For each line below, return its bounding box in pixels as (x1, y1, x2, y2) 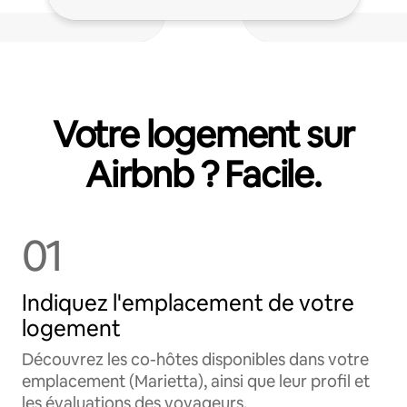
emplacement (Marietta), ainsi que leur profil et (22, 371, 370, 392)
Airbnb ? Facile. (85, 151, 322, 198)
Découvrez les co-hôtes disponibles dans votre (22, 349, 369, 370)
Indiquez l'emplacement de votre (22, 289, 354, 317)
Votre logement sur (52, 111, 355, 158)
